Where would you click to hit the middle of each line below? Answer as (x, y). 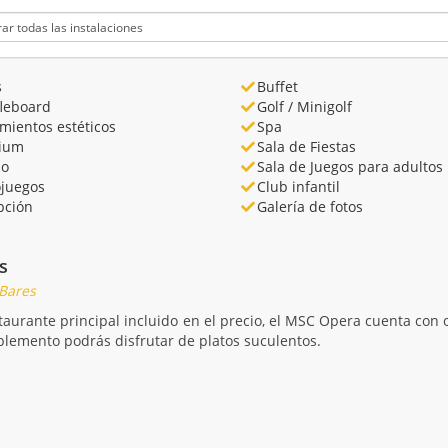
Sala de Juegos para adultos (349, 167)
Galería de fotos (309, 207)
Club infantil (298, 187)
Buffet (277, 87)
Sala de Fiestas (306, 147)
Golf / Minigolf (304, 107)
